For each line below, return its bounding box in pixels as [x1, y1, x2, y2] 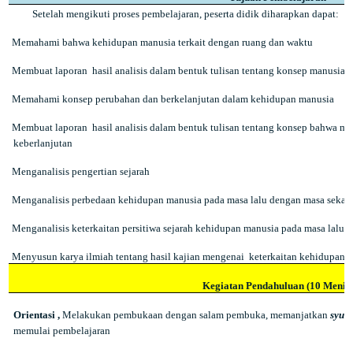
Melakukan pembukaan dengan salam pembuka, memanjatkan [61, 309, 330, 321]
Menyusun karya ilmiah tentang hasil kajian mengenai [11, 251, 244, 262]
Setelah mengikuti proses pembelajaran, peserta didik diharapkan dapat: [32, 8, 339, 20]
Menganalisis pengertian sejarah [11, 165, 150, 177]
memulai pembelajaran [13, 325, 110, 336]
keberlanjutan [13, 137, 72, 149]
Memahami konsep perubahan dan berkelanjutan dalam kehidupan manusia [11, 93, 334, 105]
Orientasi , [13, 309, 62, 321]
